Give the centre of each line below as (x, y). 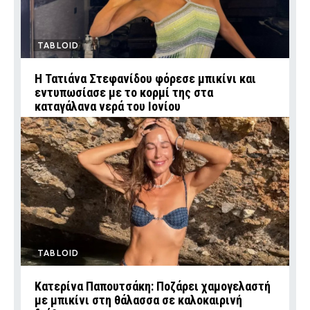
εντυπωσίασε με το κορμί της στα (124, 93)
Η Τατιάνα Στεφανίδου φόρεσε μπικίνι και (145, 79)
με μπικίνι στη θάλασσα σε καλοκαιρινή (138, 300)
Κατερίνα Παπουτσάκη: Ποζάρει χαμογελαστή (153, 286)
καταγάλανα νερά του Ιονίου (108, 107)
